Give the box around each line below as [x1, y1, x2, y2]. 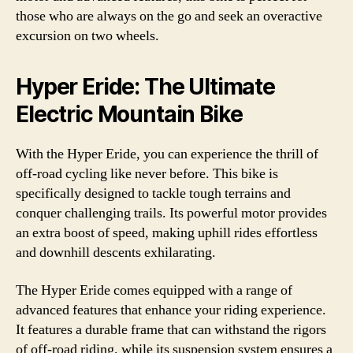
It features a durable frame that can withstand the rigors [16, 320, 326, 339]
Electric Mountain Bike [16, 101, 243, 128]
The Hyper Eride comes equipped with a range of [16, 281, 292, 299]
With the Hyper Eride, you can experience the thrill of [16, 145, 318, 163]
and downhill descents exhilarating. [16, 243, 216, 262]
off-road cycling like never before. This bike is [16, 165, 278, 183]
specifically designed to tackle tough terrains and [16, 184, 291, 203]
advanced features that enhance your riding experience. [16, 300, 326, 319]
